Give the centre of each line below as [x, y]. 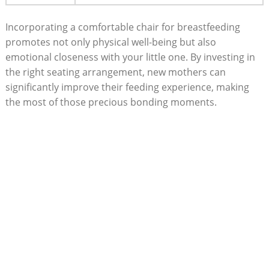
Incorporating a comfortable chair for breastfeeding [122, 27]
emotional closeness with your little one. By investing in [130, 57]
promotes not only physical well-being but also [110, 42]
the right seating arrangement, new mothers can [115, 72]
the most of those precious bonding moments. [111, 102]
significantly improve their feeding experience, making [127, 87]
